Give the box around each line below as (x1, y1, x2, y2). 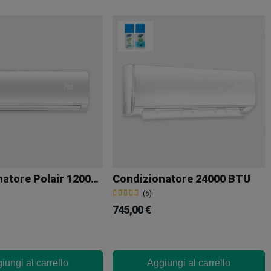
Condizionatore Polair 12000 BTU (91, 172, 99, 185)
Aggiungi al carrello (147, 258, 230, 269)
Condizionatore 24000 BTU (113, 172, 250, 185)
